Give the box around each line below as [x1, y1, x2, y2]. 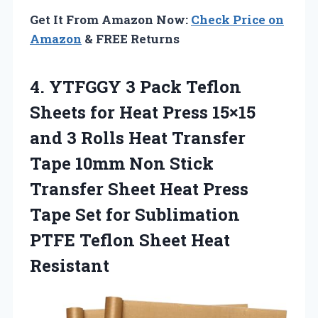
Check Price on [191, 11, 284, 28]
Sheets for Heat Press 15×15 [30, 101, 256, 124]
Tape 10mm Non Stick [30, 152, 214, 175]
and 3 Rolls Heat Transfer [30, 126, 246, 150]
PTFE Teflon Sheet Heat [30, 229, 230, 252]
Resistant [30, 254, 109, 278]
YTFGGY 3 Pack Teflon [49, 75, 241, 99]
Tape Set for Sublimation [30, 203, 240, 226]
